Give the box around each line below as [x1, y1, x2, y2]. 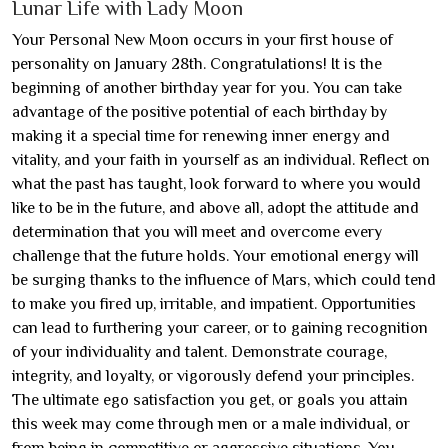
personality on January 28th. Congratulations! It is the [12, 55, 382, 73]
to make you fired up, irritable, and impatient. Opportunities [12, 295, 416, 313]
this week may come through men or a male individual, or [12, 415, 410, 433]
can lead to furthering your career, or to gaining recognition [12, 319, 428, 337]
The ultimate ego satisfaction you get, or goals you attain [12, 391, 408, 409]
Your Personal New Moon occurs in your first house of [12, 31, 393, 49]
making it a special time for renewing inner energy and [12, 127, 390, 145]
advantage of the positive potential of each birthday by [12, 103, 387, 121]
